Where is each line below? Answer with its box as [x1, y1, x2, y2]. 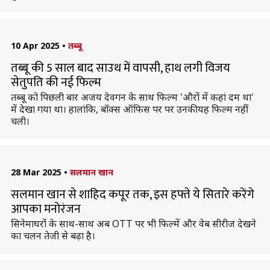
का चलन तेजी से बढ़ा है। [10, 229, 95, 242]
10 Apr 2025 [10, 40, 60, 51]
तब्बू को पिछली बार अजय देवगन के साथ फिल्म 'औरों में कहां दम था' [10, 90, 254, 104]
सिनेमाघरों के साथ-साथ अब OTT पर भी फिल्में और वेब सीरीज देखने [10, 217, 256, 230]
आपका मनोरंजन [10, 199, 81, 219]
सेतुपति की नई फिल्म [10, 72, 101, 93]
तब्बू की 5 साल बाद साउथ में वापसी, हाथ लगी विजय [10, 58, 230, 78]
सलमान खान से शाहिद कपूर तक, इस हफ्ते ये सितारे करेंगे [10, 184, 254, 205]
